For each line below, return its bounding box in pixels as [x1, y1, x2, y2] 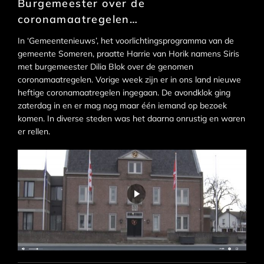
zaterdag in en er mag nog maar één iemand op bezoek [18, 100, 227, 111]
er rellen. [18, 126, 50, 137]
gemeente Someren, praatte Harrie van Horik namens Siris [18, 48, 239, 60]
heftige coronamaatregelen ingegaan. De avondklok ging [18, 87, 230, 98]
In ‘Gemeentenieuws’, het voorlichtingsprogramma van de [18, 35, 234, 47]
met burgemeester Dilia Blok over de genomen [18, 61, 193, 72]
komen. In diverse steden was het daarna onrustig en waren [18, 113, 245, 124]
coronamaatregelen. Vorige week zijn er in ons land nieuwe [18, 74, 241, 85]
